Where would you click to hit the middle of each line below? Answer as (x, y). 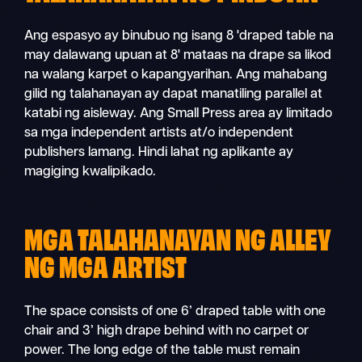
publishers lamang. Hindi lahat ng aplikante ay (159, 152)
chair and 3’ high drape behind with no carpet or (167, 331)
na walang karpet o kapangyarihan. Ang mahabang (176, 75)
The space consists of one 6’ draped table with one (175, 311)
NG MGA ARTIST (106, 264)
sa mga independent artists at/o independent (159, 133)
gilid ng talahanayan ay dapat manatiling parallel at (174, 94)
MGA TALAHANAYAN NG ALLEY (178, 237)
